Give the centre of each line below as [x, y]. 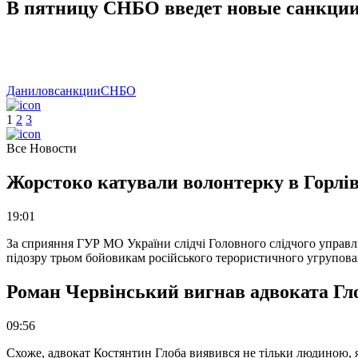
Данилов [30, 91]
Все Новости [42, 149]
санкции [78, 91]
